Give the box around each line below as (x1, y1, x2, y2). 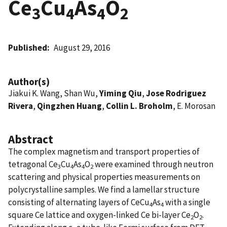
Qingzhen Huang (37, 100, 102, 111)
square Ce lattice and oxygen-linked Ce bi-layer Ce (8, 209, 191, 220)
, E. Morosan (173, 100, 215, 111)
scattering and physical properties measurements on (8, 171, 200, 182)
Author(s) (8, 75, 50, 88)
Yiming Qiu (99, 87, 142, 99)
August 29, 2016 (54, 42, 110, 53)
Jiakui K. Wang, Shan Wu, (8, 87, 99, 99)
